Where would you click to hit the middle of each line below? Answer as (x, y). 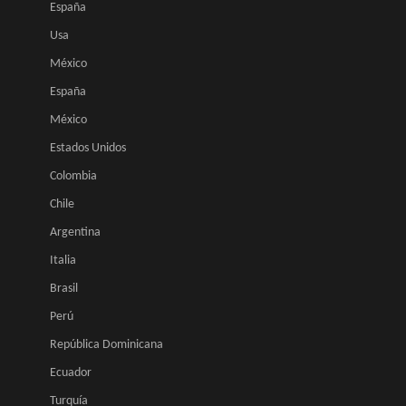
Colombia (73, 176)
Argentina (75, 232)
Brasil (64, 289)
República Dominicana (106, 345)
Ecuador (71, 373)
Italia (63, 261)
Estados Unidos (88, 148)
